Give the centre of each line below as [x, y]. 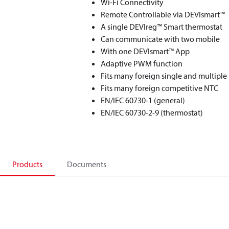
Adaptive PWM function [142, 63]
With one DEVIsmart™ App [145, 51]
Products [27, 164]
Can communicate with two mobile [161, 39]
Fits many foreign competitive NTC [160, 88]
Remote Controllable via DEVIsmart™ [163, 14]
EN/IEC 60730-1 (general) [143, 100]
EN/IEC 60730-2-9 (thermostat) [152, 112]
